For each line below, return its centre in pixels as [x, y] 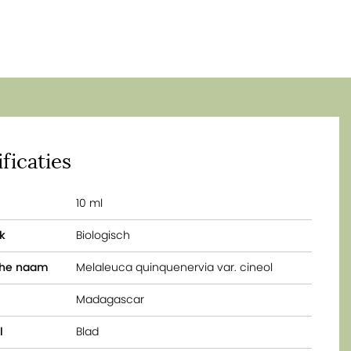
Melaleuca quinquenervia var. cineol [175, 267]
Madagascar [110, 299]
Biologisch [103, 235]
